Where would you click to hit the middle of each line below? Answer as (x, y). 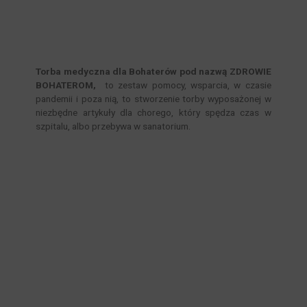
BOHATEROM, (66, 85)
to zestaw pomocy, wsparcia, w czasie (184, 85)
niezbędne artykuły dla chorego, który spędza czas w (153, 113)
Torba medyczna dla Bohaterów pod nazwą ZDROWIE (153, 72)
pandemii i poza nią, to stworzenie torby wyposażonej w (153, 99)
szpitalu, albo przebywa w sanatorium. (113, 126)
